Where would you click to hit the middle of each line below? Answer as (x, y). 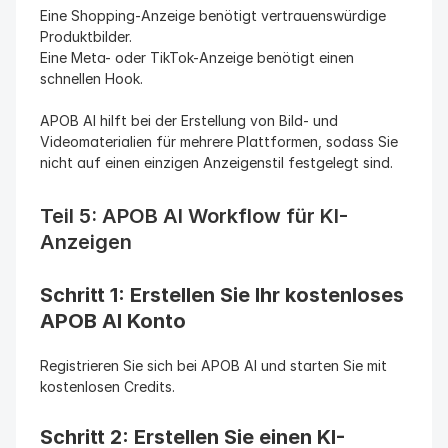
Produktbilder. (86, 36)
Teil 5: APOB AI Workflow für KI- (194, 216)
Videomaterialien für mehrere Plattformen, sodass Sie (219, 141)
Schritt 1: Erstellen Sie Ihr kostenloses (222, 295)
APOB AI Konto (113, 321)
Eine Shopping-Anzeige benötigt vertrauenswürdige (213, 15)
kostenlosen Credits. (107, 386)
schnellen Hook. (91, 78)
